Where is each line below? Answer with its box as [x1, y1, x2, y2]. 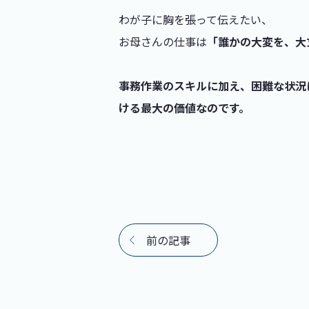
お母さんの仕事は [119, 33, 207, 50]
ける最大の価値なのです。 [119, 99, 250, 116]
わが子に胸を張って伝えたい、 [119, 11, 272, 28]
